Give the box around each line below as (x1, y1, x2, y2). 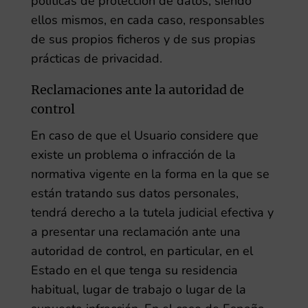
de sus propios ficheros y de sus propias (30, 31, 256, 47)
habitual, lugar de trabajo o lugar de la (30, 281, 246, 298)
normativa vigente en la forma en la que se (30, 166, 269, 182)
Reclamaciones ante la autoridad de (30, 82, 244, 98)
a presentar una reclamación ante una (30, 223, 241, 240)
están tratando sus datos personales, (30, 185, 239, 201)
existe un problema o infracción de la (30, 146, 236, 163)
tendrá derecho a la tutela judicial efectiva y (30, 204, 274, 221)
